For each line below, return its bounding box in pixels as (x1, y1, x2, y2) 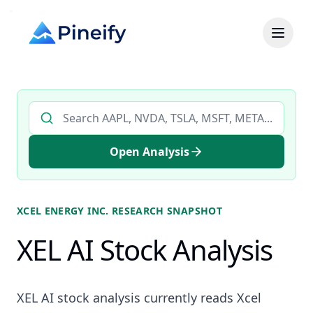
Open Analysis (110, 144, 189, 159)
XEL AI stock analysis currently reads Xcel (17, 289, 261, 306)
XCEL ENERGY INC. (17, 204, 109, 217)
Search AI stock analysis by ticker (28, 101, 202, 117)
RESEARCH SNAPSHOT (108, 204, 222, 217)
